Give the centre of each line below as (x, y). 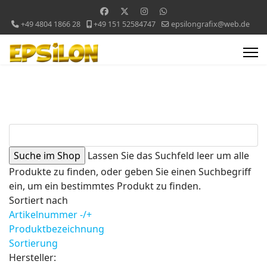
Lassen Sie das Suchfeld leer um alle (168, 156)
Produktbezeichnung (57, 229)
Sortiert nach (38, 200)
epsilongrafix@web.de (210, 24)
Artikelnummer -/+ (50, 215)
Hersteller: (32, 257)
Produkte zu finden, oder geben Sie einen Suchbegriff (130, 172)
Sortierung (33, 243)
